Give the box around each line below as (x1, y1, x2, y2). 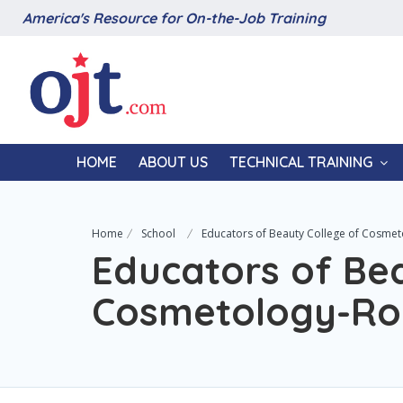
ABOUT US (138, 153, 208, 171)
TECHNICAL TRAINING (228, 153, 372, 171)
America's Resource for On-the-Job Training (22, 9, 326, 27)
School (141, 226, 175, 241)
